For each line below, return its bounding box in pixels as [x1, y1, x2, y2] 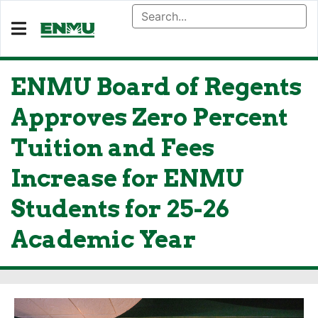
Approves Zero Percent [11, 103, 288, 131]
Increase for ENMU [11, 164, 244, 192]
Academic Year [11, 225, 196, 253]
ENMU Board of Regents [11, 72, 302, 101]
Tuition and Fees [11, 133, 214, 162]
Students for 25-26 [11, 194, 229, 223]
